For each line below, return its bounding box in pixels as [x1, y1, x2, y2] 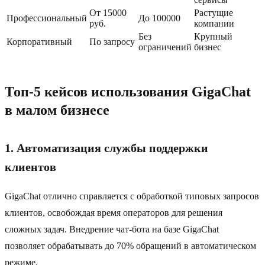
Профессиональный [7, 13, 87, 24]
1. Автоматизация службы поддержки [5, 141, 208, 155]
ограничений [138, 42, 192, 53]
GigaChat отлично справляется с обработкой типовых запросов [5, 191, 259, 202]
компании [194, 18, 234, 29]
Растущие [194, 8, 233, 18]
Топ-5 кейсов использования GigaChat [5, 84, 251, 100]
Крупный [194, 31, 232, 42]
